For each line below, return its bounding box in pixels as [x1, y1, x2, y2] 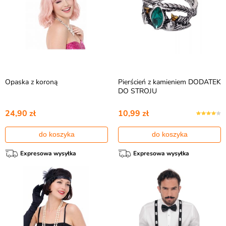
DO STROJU [118, 86, 157, 96]
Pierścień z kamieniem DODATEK [118, 77, 221, 87]
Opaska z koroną [5, 77, 58, 87]
